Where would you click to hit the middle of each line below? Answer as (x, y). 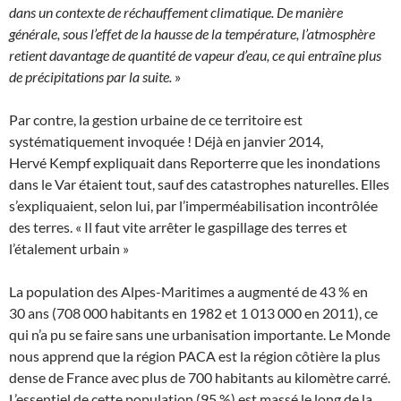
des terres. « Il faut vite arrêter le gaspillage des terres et (178, 227)
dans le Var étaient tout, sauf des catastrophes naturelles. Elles (199, 184)
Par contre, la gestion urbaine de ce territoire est (156, 120)
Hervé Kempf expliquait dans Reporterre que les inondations (195, 163)
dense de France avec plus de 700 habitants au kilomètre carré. (200, 378)
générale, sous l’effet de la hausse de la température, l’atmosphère (192, 34)
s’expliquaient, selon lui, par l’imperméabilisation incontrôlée (193, 206)
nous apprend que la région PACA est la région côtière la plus (195, 356)
